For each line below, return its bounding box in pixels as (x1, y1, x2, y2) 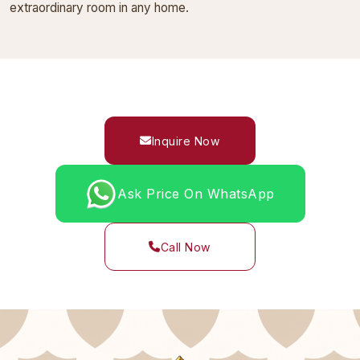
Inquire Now (151, 133, 220, 148)
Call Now (160, 239, 211, 254)
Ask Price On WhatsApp (117, 186, 275, 202)
